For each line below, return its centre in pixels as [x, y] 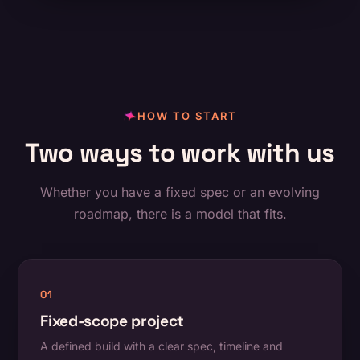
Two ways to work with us [180, 153]
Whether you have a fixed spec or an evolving [180, 192]
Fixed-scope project [112, 321]
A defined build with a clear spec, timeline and [162, 346]
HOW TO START [187, 116]
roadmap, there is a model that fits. [180, 214]
